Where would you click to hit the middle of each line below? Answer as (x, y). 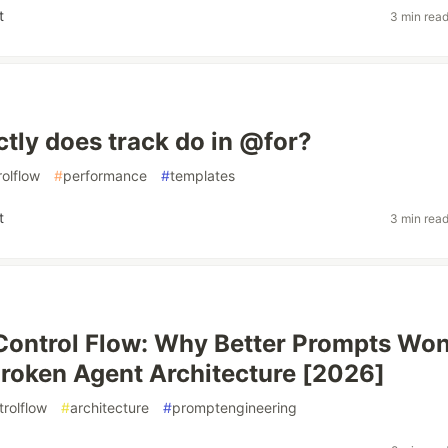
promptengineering (234, 407)
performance (105, 175)
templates (202, 175)
